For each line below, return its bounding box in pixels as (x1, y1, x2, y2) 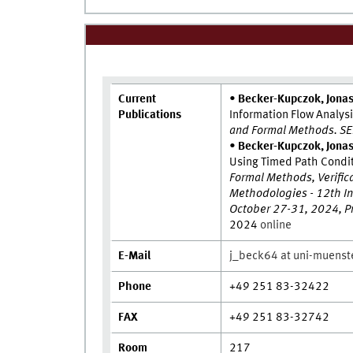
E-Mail (118, 250, 151, 263)
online (260, 219, 292, 232)
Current (118, 93, 157, 106)
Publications (118, 109, 182, 122)
